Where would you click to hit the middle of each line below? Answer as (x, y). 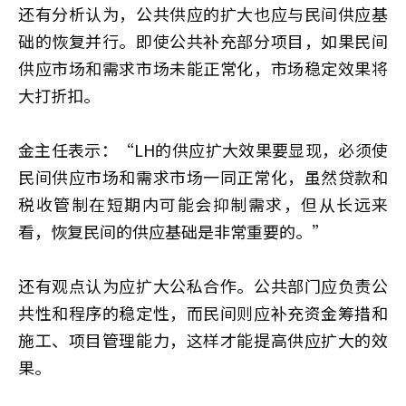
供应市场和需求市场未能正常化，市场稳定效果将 (203, 68)
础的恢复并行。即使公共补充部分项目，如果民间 (203, 40)
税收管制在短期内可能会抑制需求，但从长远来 (203, 203)
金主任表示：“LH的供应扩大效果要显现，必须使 (203, 149)
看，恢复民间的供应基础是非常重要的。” (173, 231)
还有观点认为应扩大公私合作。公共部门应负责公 (203, 285)
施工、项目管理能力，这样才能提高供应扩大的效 (203, 339)
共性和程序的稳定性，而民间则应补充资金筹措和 (203, 312)
